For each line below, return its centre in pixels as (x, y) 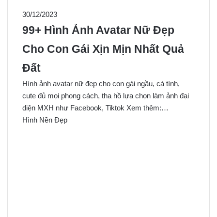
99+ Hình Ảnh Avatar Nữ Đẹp (98, 30)
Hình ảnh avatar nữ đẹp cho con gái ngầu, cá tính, (101, 83)
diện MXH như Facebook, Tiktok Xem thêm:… (95, 108)
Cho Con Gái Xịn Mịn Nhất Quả (103, 49)
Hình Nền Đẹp (45, 120)
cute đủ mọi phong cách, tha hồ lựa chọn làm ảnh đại (106, 95)
